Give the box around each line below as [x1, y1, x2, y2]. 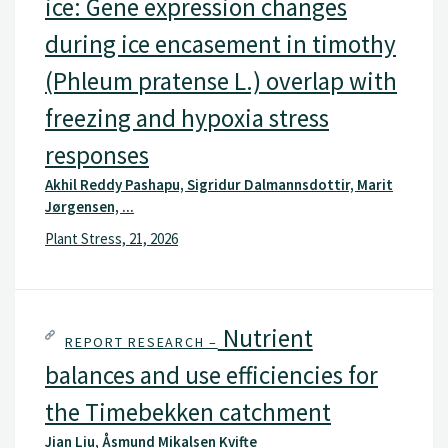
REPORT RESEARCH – [65, 333, 218, 352]
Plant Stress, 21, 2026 [45, 228, 178, 248]
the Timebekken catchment [45, 396, 331, 429]
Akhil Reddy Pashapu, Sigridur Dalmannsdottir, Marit [45, 175, 393, 195]
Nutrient [217, 322, 313, 355]
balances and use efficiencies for [45, 359, 378, 392]
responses [45, 139, 149, 172]
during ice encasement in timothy [45, 28, 396, 61]
